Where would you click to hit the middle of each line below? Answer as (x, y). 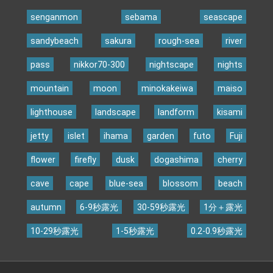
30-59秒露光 (161, 207)
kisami (230, 112)
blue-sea (126, 183)
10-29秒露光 (54, 231)
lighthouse (51, 112)
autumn (46, 207)
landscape (115, 112)
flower (43, 159)
